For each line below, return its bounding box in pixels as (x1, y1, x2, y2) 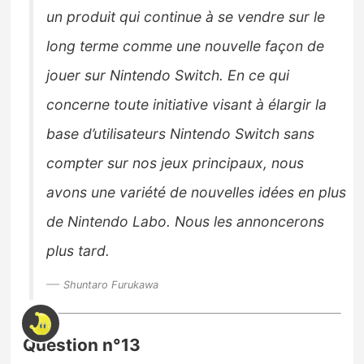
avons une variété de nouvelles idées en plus (46, 184, 347, 201)
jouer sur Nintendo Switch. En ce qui (46, 67, 290, 84)
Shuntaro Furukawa (63, 279, 159, 292)
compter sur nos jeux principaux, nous (46, 154, 305, 172)
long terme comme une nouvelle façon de (46, 37, 325, 55)
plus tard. (46, 242, 110, 260)
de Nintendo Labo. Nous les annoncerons (46, 213, 325, 231)
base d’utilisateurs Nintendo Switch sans (46, 125, 315, 143)
